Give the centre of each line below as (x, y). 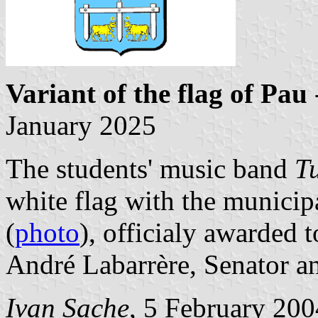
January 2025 (81, 125)
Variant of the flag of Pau (157, 93)
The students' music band (150, 168)
